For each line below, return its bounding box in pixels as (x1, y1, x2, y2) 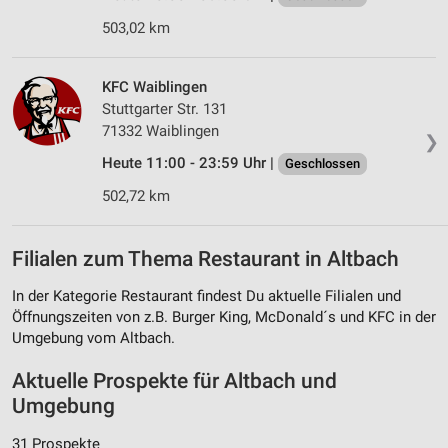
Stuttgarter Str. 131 (102, 100, 227, 119)
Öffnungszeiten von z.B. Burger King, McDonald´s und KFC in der (12, 308, 436, 327)
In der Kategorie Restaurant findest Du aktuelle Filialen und (12, 287, 401, 306)
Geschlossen (285, 156, 360, 172)
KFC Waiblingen (102, 78, 207, 97)
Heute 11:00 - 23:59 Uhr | (102, 154, 278, 173)
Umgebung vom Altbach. (12, 329, 175, 348)
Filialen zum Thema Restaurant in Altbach (12, 246, 399, 271)
